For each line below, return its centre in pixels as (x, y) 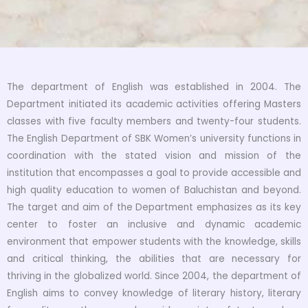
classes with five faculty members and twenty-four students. (154, 122)
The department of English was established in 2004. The (154, 87)
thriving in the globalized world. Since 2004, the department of (154, 276)
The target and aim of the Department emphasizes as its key (154, 208)
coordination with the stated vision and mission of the (154, 156)
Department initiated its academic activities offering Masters (154, 104)
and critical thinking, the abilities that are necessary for (154, 259)
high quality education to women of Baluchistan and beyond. (154, 190)
